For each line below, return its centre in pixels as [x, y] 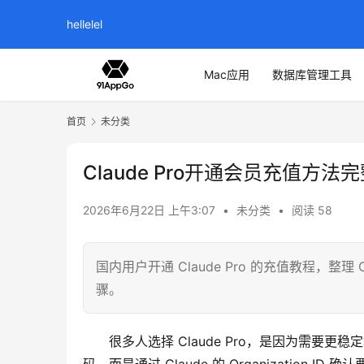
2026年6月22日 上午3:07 [151, 210]
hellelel [84, 24]
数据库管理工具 [312, 74]
